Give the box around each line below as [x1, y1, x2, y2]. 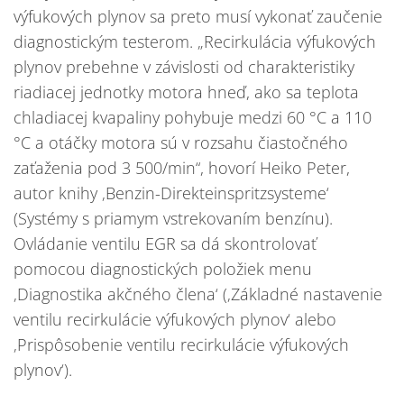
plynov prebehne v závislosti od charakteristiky [14, 56, 354, 78]
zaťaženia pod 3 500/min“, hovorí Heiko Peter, [14, 157, 350, 179]
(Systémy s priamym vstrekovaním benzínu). [14, 207, 333, 230]
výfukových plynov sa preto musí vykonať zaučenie [14, 5, 382, 28]
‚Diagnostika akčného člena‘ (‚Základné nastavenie [14, 283, 382, 306]
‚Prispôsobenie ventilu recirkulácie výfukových [14, 334, 349, 356]
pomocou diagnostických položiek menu [14, 258, 312, 280]
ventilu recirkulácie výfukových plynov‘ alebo [14, 308, 336, 331]
